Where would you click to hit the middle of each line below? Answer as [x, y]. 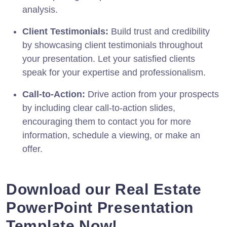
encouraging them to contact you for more [107, 121]
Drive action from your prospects [152, 94]
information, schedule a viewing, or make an [111, 135]
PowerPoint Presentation [100, 207]
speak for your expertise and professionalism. [114, 72]
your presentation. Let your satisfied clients [109, 59]
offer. [32, 149]
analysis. [40, 9]
